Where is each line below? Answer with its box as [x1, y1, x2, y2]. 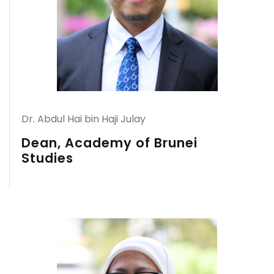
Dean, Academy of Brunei [21, 134, 198, 152]
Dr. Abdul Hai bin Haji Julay [21, 112, 146, 126]
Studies [21, 149, 73, 167]
